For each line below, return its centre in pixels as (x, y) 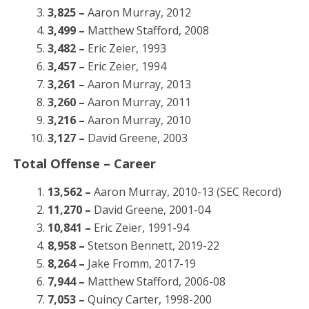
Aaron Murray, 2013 (139, 84)
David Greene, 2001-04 (152, 210)
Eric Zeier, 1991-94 (141, 228)
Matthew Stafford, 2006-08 (156, 281)
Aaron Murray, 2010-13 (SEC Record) (187, 192)
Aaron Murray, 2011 (139, 102)
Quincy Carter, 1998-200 (149, 299)
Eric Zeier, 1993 (127, 48)
